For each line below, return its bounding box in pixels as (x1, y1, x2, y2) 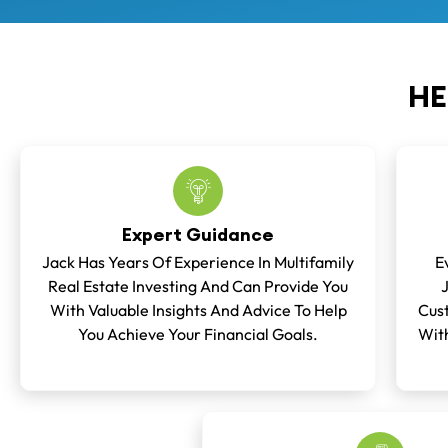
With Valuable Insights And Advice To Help (49, 300, 347, 320)
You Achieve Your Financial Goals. (78, 324, 319, 344)
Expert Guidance (122, 223, 275, 246)
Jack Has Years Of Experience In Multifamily (42, 252, 355, 272)
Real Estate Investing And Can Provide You (48, 276, 349, 296)
